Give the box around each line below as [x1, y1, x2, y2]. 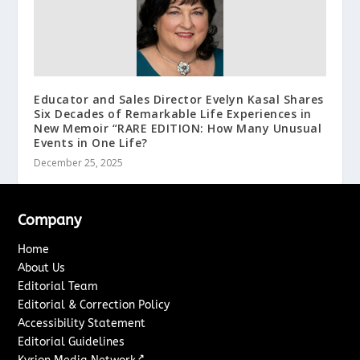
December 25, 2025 [34, 156, 124, 170]
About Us [18, 261, 66, 276]
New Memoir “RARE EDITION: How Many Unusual [34, 121, 322, 137]
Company [18, 211, 82, 230]
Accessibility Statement [18, 317, 146, 331]
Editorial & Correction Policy [18, 298, 170, 313]
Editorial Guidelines [18, 335, 125, 350]
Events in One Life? [34, 135, 148, 151]
